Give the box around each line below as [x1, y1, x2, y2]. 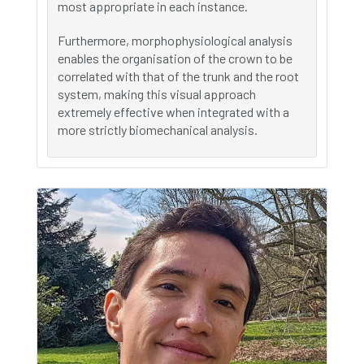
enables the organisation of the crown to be [58, 50, 292, 66]
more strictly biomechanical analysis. [58, 122, 258, 137]
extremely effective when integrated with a [58, 104, 289, 119]
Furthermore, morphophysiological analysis [58, 32, 292, 48]
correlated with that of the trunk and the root [58, 68, 299, 84]
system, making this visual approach [58, 86, 256, 102]
